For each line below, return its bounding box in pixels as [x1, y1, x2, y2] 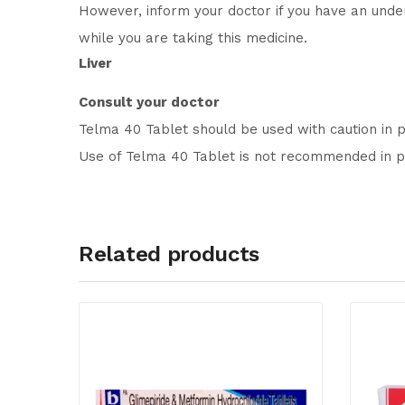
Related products [79, 241, 260, 267]
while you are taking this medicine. [79, 30, 307, 46]
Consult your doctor [79, 94, 220, 110]
